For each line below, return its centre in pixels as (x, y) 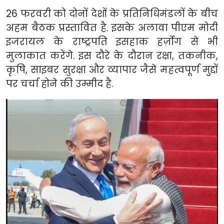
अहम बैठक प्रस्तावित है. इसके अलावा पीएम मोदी (112, 28)
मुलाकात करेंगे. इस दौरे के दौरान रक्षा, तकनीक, (112, 56)
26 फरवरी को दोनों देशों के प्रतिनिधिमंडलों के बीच (112, 14)
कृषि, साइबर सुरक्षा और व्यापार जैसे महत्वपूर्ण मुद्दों (112, 70)
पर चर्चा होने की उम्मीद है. (60, 84)
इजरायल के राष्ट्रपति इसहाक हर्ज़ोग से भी (112, 42)
